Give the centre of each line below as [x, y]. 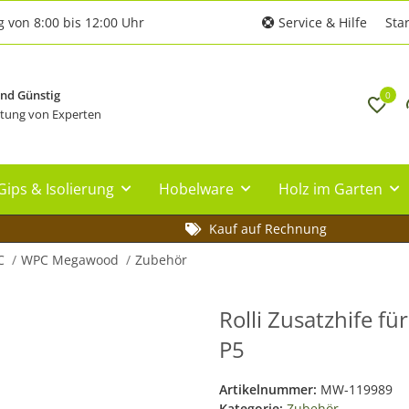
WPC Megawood [70, 259]
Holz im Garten [330, 189]
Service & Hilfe [321, 22]
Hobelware [196, 189]
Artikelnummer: [270, 389]
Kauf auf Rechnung [267, 228]
